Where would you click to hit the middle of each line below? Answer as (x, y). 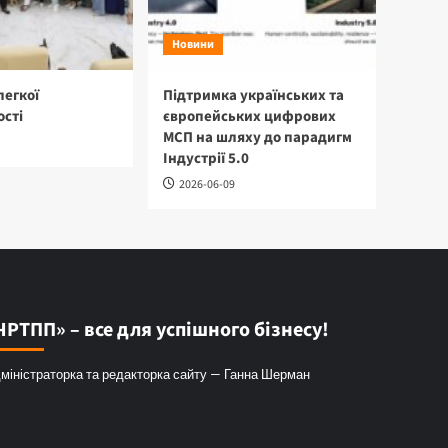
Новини (193, 45)
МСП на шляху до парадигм (257, 138)
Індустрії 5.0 (206, 159)
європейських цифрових (249, 117)
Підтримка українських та (253, 96)
